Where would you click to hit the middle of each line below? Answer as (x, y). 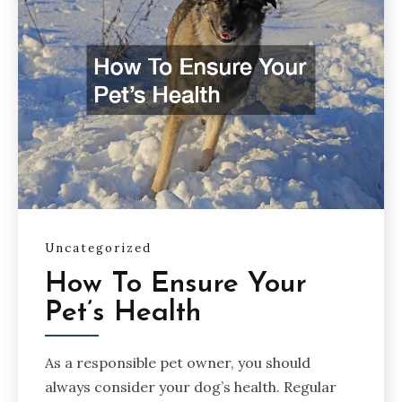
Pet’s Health (123, 314)
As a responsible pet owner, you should (178, 362)
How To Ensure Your (176, 285)
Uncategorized (98, 248)
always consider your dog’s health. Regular (191, 386)
